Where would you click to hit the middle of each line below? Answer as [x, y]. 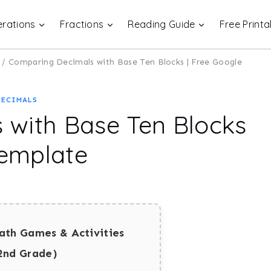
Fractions [82, 24]
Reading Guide [162, 24]
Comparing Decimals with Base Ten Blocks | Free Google [125, 62]
